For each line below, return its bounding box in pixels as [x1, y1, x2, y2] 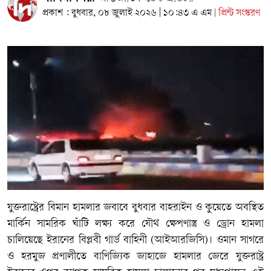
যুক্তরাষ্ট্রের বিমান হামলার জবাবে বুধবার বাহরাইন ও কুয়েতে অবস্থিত [7, 202, 264, 214]
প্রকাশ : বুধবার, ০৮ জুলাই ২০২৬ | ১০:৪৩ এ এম [42, 8, 212, 19]
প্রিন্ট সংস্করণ [218, 8, 260, 19]
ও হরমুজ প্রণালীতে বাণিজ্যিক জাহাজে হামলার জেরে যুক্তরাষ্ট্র [7, 251, 264, 263]
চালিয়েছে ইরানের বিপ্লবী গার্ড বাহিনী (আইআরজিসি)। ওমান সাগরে [7, 235, 264, 247]
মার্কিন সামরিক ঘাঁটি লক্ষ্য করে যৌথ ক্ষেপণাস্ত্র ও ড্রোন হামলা [7, 218, 264, 230]
